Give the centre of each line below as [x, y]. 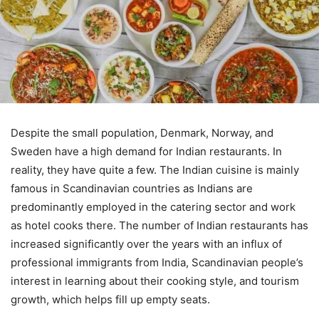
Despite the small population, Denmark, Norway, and [142, 132]
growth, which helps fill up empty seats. [110, 299]
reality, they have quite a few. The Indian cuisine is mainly [155, 169]
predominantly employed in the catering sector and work [153, 206]
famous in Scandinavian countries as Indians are [132, 188]
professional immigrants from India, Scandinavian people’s [157, 262]
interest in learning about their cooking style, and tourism [155, 281]
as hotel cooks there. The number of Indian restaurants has [159, 225]
